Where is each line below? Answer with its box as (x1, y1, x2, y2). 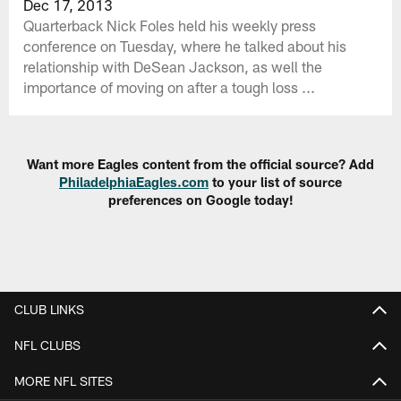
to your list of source (209, 174, 342, 191)
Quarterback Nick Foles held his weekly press (23, 15, 317, 34)
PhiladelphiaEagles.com (59, 174, 209, 191)
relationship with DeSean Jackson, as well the (23, 56, 323, 75)
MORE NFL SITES (14, 372, 113, 388)
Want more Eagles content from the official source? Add (27, 156, 374, 173)
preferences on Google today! (107, 192, 294, 209)
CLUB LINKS (14, 301, 84, 317)
